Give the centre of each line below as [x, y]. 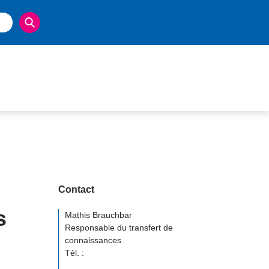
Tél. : [74, 253]
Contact [76, 189]
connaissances [93, 240]
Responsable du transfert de [119, 228]
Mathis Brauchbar [98, 215]
